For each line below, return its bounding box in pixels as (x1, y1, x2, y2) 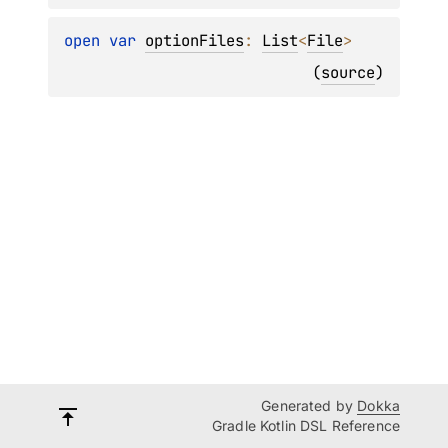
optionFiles (145, 30, 244, 51)
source (321, 62, 375, 83)
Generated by (261, 397, 358, 414)
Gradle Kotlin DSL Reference (211, 417, 400, 434)
